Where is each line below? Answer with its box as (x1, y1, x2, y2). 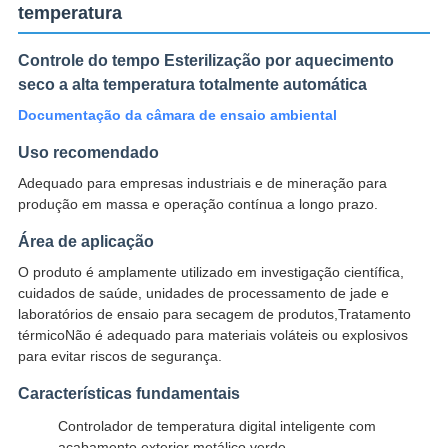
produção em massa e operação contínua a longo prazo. (17, 196, 378, 213)
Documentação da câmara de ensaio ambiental (17, 107, 337, 124)
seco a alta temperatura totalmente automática (17, 76, 367, 94)
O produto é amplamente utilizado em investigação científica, (17, 264, 404, 281)
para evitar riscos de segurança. (17, 348, 222, 365)
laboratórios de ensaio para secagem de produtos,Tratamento (17, 306, 411, 323)
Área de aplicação (17, 233, 154, 251)
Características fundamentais (17, 385, 240, 403)
